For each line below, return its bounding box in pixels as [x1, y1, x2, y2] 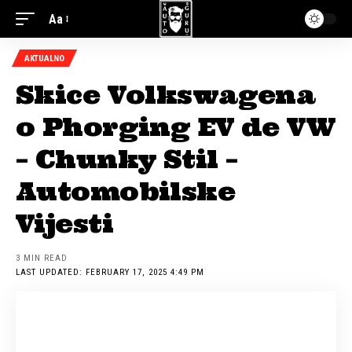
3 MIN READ [16, 253, 68, 263]
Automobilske [16, 175, 236, 207]
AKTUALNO [24, 53, 64, 64]
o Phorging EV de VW [16, 111, 335, 143]
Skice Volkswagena [16, 79, 316, 111]
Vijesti [16, 207, 113, 240]
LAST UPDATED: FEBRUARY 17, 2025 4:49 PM [16, 267, 205, 277]
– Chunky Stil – [16, 143, 238, 175]
